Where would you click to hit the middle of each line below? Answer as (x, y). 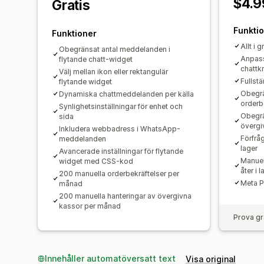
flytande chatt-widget (96, 59)
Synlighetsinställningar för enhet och (121, 106)
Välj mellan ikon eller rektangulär (113, 71)
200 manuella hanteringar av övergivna (125, 196)
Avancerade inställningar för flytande (121, 151)
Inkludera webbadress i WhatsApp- (120, 128)
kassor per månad (90, 206)
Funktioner (74, 33)
